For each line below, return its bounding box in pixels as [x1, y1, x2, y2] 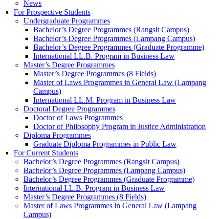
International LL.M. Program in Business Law [33, 96, 176, 105]
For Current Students [14, 149, 78, 157]
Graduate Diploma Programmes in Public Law [33, 140, 176, 149]
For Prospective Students [14, 8, 90, 17]
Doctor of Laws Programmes [33, 113, 123, 122]
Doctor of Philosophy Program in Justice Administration [33, 122, 206, 131]
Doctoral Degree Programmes [23, 105, 115, 113]
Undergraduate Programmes [23, 17, 110, 25]
